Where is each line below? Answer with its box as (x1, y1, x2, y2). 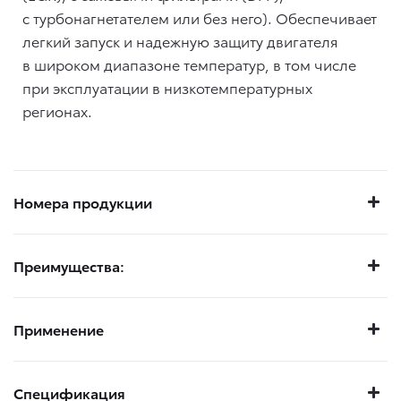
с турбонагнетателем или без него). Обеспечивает (22, 6, 377, 28)
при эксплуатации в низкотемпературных (22, 76, 312, 98)
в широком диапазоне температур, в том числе (22, 53, 356, 74)
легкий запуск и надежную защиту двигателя (22, 30, 338, 51)
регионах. (22, 99, 92, 121)
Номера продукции (13, 191, 152, 212)
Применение (13, 318, 104, 339)
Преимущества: (13, 254, 124, 276)
